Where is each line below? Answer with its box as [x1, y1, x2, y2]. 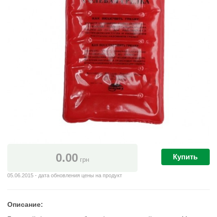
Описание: [7, 200, 43, 208]
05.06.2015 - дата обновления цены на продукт [7, 172, 122, 178]
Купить [173, 153, 198, 161]
